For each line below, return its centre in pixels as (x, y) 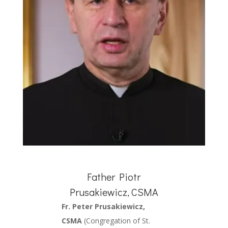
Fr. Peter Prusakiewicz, (103, 207)
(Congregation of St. (116, 221)
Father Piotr (114, 177)
